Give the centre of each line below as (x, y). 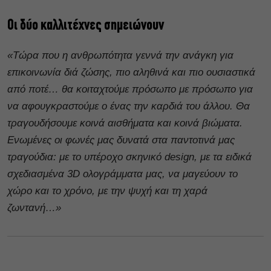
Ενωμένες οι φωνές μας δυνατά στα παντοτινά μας (121, 140)
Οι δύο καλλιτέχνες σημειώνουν (86, 25)
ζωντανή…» (34, 207)
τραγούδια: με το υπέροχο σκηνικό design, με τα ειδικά (129, 157)
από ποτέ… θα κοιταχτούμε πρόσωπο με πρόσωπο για (130, 89)
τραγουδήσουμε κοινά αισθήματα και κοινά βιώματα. (125, 123)
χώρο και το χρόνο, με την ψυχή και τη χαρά (107, 191)
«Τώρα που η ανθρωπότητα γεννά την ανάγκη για (120, 55)
